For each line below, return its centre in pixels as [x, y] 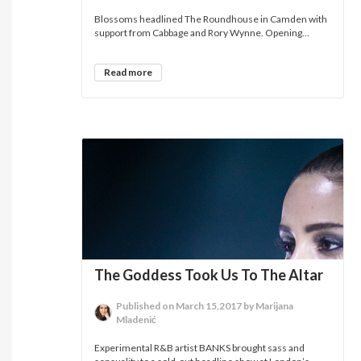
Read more [129, 72]
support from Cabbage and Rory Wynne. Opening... [202, 33]
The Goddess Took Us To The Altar [209, 275]
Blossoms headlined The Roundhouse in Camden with [211, 19]
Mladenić [137, 320]
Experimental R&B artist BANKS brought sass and [200, 348]
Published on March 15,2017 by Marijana [205, 306]
